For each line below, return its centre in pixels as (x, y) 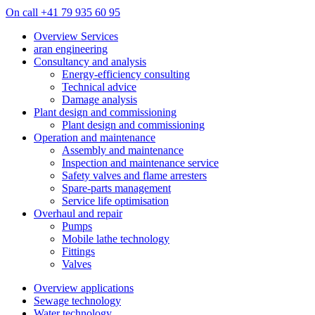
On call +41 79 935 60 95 (63, 12)
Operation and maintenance (95, 137)
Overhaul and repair (78, 213)
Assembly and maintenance (123, 150)
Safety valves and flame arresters (134, 175)
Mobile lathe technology (116, 238)
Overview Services (76, 36)
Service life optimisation (115, 200)
